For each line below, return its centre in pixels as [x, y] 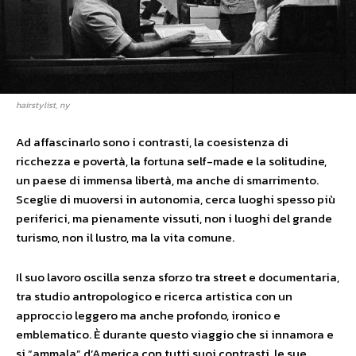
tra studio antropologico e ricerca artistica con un [154, 296]
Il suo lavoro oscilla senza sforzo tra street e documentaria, [178, 277]
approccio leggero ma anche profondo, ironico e [148, 315]
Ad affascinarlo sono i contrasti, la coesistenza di [152, 141]
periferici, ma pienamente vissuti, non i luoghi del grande [174, 218]
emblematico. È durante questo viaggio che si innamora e [175, 334]
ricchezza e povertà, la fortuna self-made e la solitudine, [171, 161]
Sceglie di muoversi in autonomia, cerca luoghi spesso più [176, 199]
